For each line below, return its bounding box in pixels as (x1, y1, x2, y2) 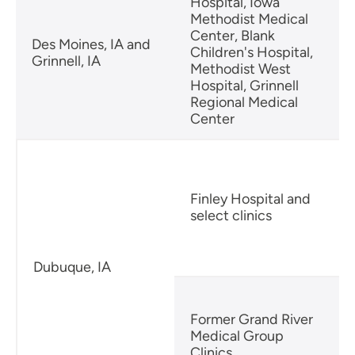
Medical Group (190, 326, 284, 345)
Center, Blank (190, 26, 275, 44)
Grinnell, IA (32, 52, 101, 70)
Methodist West (190, 59, 291, 78)
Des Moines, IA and (32, 35, 151, 53)
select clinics (190, 206, 272, 224)
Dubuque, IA (33, 258, 111, 276)
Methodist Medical (190, 10, 308, 28)
